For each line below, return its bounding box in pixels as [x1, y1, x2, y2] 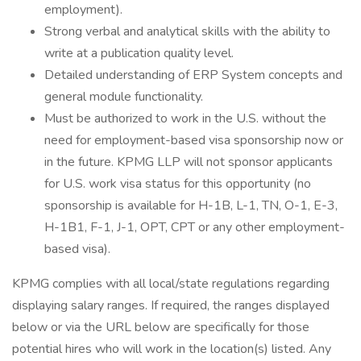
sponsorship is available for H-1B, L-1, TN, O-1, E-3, [44, 197, 338, 214]
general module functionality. [44, 88, 203, 106]
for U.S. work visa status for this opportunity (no [44, 175, 311, 193]
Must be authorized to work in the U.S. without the [44, 110, 326, 127]
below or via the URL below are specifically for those [12, 318, 309, 336]
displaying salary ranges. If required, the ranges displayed [12, 297, 330, 314]
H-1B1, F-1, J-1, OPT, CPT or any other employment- [44, 218, 345, 236]
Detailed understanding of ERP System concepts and [44, 66, 342, 84]
